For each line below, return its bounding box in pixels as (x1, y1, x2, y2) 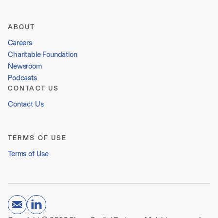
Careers (8, 37, 32, 48)
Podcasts (8, 72, 37, 83)
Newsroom (8, 60, 42, 71)
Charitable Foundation (8, 49, 77, 59)
